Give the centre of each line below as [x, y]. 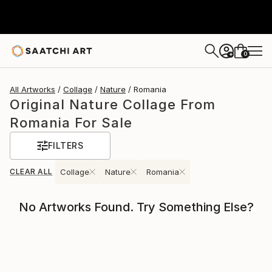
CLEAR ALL [31, 172]
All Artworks [32, 89]
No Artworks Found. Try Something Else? [136, 207]
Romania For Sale [71, 123]
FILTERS [66, 145]
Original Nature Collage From [113, 104]
